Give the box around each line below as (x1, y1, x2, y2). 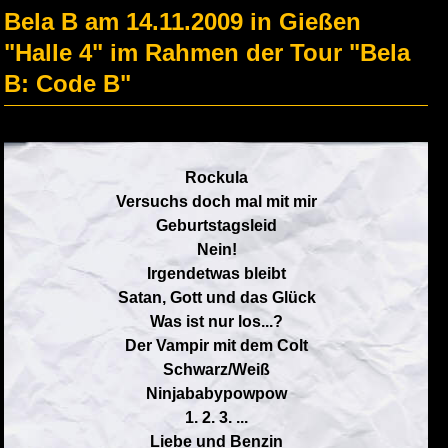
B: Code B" (4, 70, 131, 97)
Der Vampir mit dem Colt (125, 337, 309, 354)
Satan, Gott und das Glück (117, 289, 316, 306)
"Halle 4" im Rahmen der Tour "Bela (4, 39, 410, 66)
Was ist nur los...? (150, 313, 284, 330)
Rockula (185, 169, 249, 186)
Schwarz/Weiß (163, 361, 271, 378)
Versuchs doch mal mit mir (116, 193, 318, 210)
